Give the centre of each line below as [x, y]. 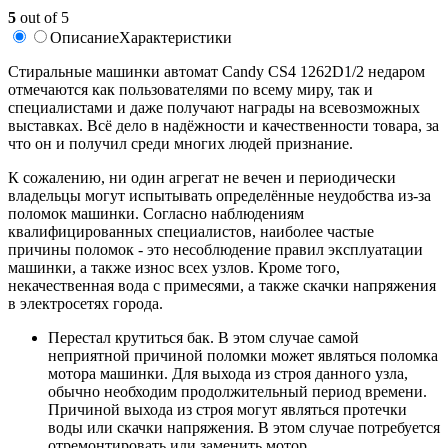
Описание [84, 37]
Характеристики [175, 37]
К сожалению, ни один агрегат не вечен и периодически [202, 177]
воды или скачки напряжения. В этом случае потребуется [244, 427]
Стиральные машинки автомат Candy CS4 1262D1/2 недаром [216, 71]
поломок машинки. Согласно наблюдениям [156, 213]
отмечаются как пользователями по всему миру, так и [190, 89]
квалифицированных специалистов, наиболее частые [191, 231]
